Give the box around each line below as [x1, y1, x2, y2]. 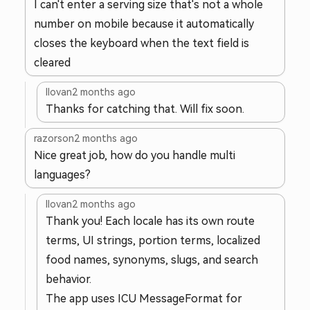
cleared [34, 57, 71, 69]
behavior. [46, 273, 91, 285]
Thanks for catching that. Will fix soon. [46, 103, 244, 115]
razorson [34, 133, 74, 144]
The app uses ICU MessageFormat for [46, 293, 242, 304]
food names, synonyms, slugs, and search [46, 254, 258, 266]
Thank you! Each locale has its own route [46, 215, 255, 227]
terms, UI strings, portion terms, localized [46, 235, 260, 246]
